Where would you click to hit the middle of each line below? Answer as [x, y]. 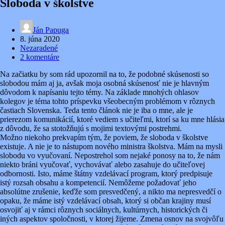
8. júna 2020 [40, 39]
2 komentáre [40, 57]
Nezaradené [39, 48]
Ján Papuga [51, 30]
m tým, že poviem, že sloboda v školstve [144, 137]
